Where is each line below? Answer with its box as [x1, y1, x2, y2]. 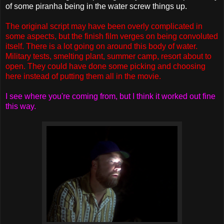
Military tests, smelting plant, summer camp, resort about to [5, 51, 211, 60]
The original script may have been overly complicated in [5, 21, 202, 30]
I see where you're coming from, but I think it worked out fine [5, 91, 215, 100]
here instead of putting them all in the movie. [5, 71, 161, 80]
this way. [5, 101, 36, 110]
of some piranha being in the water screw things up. [5, 1, 187, 10]
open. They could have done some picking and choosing [5, 61, 205, 70]
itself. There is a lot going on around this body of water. [5, 41, 197, 50]
